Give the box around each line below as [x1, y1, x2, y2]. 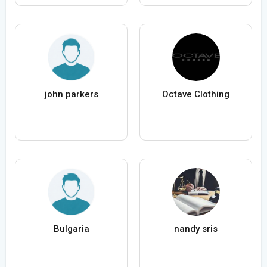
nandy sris [174, 223, 218, 235]
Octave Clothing [162, 89, 229, 100]
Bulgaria [53, 223, 89, 235]
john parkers [44, 89, 98, 100]
